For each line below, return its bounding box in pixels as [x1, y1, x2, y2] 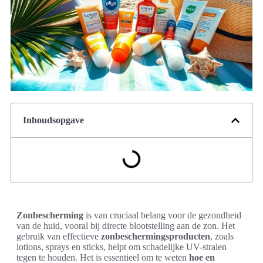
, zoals [210, 231, 234, 242]
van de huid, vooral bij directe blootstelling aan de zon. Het [16, 221, 235, 231]
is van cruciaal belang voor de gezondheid [83, 210, 241, 221]
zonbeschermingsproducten [101, 231, 210, 242]
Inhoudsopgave [23, 115, 84, 126]
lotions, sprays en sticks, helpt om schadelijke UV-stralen [16, 242, 227, 252]
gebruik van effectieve [16, 231, 101, 242]
